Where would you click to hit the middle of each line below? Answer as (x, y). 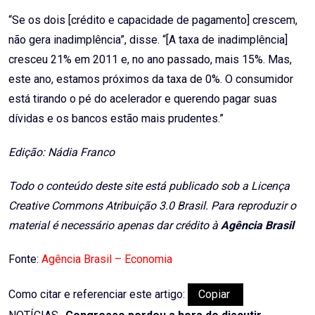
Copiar (216, 295)
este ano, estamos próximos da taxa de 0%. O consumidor (151, 79)
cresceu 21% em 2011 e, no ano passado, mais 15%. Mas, (150, 60)
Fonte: (25, 259)
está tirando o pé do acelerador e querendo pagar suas (143, 99)
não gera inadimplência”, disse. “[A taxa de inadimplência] (148, 40)
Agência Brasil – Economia (107, 259)
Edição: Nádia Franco (62, 153)
